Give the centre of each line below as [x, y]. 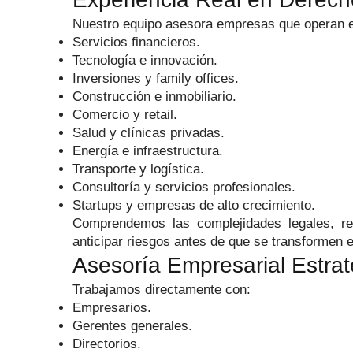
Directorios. [107, 344]
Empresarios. [112, 308]
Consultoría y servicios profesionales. [184, 187]
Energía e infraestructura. [148, 151]
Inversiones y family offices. [156, 78]
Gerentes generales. [132, 326]
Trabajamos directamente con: [162, 290]
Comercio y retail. [125, 115]
